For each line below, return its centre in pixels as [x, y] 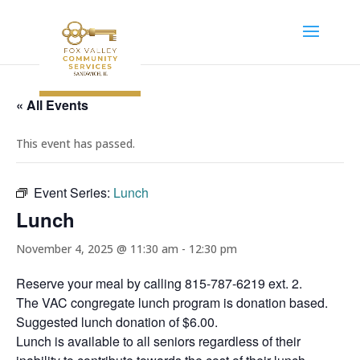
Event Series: [74, 192]
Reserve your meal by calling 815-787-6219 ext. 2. [159, 283]
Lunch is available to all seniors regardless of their [158, 341]
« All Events [52, 105]
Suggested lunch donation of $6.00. [117, 322]
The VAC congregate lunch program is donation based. [172, 303]
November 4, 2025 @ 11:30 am [97, 249]
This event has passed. [76, 143]
